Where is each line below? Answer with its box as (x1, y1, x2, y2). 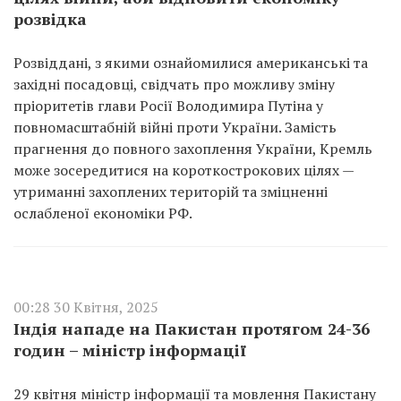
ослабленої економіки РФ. (13, 203, 192, 223)
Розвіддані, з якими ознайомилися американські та (13, 53, 368, 73)
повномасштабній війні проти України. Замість (13, 117, 337, 137)
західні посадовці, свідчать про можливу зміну (13, 74, 335, 94)
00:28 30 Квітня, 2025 (13, 297, 158, 317)
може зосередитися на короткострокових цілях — (13, 160, 354, 180)
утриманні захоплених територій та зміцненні (13, 182, 328, 201)
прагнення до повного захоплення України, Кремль (13, 139, 372, 158)
